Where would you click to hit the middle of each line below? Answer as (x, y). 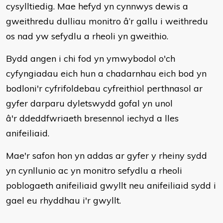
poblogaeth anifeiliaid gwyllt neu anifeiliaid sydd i (111, 185)
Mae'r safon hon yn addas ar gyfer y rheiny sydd (107, 156)
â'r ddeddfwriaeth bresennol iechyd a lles (92, 118)
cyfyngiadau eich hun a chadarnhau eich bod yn (106, 73)
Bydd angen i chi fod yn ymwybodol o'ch (91, 58)
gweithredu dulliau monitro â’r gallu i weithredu (107, 21)
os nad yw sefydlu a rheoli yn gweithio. (87, 36)
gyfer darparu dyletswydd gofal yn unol (89, 103)
